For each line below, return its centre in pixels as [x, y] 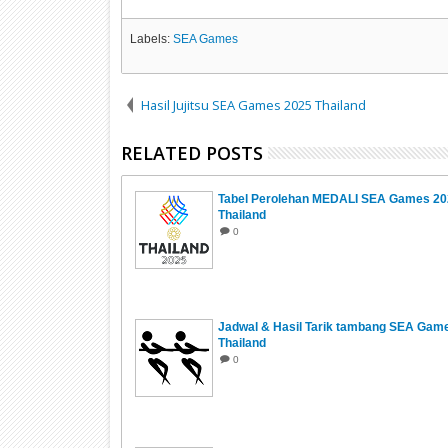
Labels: [151, 38]
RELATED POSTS [191, 152]
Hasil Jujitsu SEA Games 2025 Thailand [253, 104]
